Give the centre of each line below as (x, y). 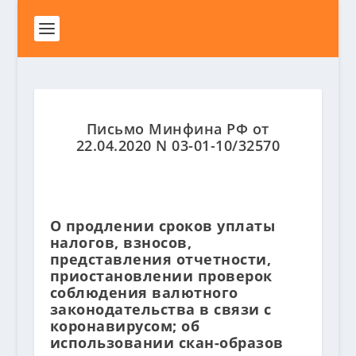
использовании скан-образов (166, 342)
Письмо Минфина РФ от (178, 129)
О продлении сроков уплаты (163, 226)
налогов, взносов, (121, 242)
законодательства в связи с (161, 309)
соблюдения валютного (144, 292)
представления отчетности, (161, 259)
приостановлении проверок (161, 276)
